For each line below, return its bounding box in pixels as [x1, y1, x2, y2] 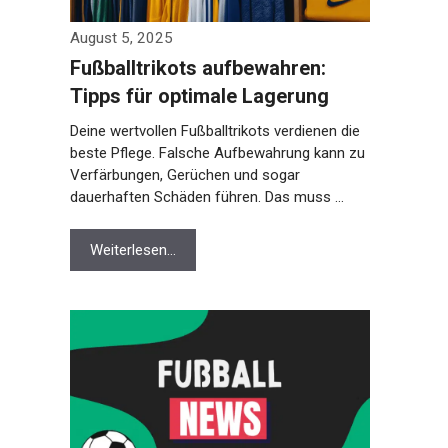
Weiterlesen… [85, 241, 172, 259]
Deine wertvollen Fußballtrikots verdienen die [65, 122, 356, 140]
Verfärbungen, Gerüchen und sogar [65, 166, 296, 184]
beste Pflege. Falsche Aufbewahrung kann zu [65, 144, 361, 162]
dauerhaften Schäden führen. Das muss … [65, 188, 340, 206]
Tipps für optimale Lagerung [65, 84, 325, 108]
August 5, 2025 [65, 29, 169, 47]
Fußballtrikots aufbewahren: [65, 56, 322, 80]
